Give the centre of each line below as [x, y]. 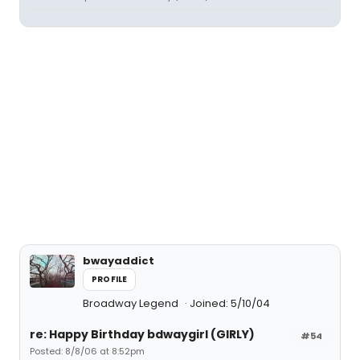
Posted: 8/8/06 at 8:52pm [87, 351]
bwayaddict [119, 261]
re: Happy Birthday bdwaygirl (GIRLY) [142, 334]
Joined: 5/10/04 [230, 303]
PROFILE [110, 279]
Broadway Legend [132, 303]
